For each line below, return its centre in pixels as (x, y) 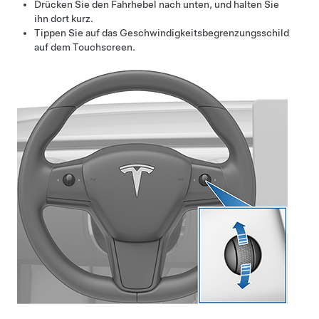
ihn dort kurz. (64, 18)
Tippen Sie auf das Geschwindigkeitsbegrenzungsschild (162, 32)
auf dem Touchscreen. (85, 47)
